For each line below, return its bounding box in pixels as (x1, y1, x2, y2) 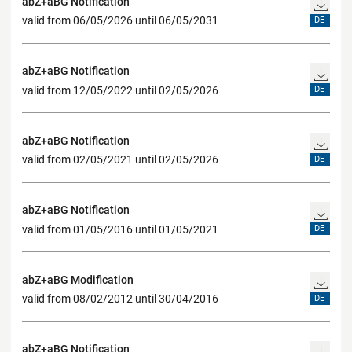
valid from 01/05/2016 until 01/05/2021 (22, 222, 218, 236)
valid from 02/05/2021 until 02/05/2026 (22, 153, 218, 167)
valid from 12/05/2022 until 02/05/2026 (22, 83, 218, 97)
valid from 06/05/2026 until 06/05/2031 (22, 14, 218, 27)
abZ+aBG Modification (22, 273, 134, 286)
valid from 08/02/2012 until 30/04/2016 (22, 292, 218, 306)
